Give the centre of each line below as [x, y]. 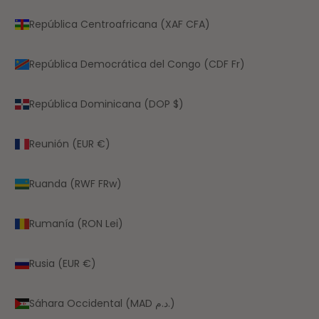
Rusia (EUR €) [63, 263]
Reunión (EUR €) [70, 143]
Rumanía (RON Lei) [76, 223]
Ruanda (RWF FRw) [75, 183]
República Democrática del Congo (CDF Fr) [137, 64]
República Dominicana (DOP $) [106, 104]
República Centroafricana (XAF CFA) [120, 24]
